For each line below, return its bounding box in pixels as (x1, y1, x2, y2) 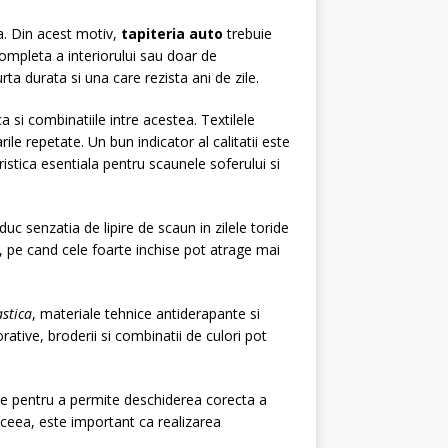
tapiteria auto (121, 24, 223, 43)
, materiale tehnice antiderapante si (32, 304, 260, 323)
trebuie (223, 24, 272, 43)
